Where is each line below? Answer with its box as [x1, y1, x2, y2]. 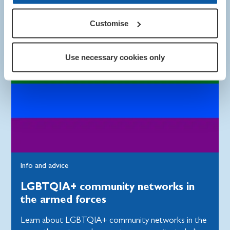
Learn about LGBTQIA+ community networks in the [21, 215, 207, 225]
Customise [90, 18, 129, 28]
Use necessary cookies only [65, 52, 165, 61]
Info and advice [21, 161, 69, 170]
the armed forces [21, 193, 107, 206]
